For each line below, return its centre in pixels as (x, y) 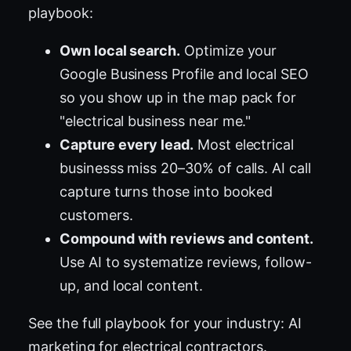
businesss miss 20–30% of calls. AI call (185, 168)
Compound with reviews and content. (187, 238)
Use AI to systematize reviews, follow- (186, 262)
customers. (96, 215)
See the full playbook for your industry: (158, 323)
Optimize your (229, 50)
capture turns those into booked (166, 191)
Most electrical (244, 144)
